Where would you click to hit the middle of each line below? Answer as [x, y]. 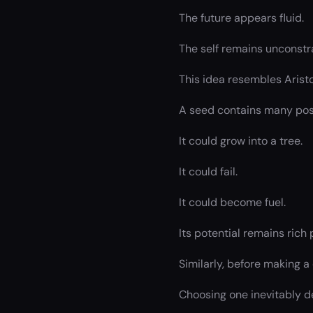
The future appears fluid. [241, 17]
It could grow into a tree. [241, 140]
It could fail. [208, 171]
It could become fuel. [232, 202]
